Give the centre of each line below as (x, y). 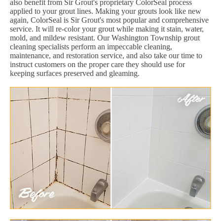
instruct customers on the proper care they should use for (97, 65)
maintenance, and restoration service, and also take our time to (106, 56)
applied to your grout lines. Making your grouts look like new (106, 11)
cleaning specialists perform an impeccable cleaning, (91, 47)
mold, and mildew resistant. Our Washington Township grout (105, 38)
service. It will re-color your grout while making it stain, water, (107, 29)
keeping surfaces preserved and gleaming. (75, 74)
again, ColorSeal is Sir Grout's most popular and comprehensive (109, 20)
